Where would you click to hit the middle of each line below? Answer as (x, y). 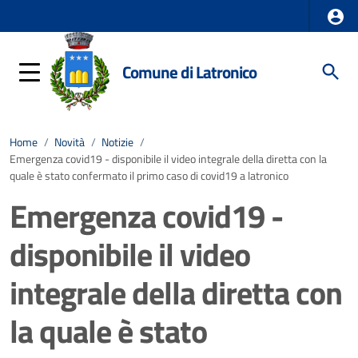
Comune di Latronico (190, 72)
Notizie (117, 142)
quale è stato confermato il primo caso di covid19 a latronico (149, 176)
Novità (70, 142)
